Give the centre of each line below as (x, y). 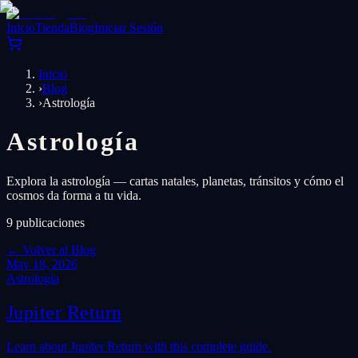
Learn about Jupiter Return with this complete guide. (139, 346)
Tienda (52, 28)
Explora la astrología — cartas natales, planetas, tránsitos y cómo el (175, 181)
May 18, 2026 (42, 264)
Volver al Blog (59, 249)
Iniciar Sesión (129, 28)
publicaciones (50, 222)
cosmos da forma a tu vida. (74, 195)
